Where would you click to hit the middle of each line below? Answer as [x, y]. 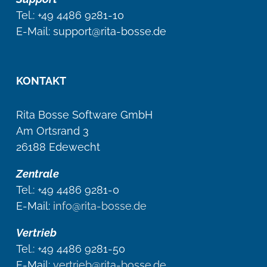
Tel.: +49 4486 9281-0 [68, 190]
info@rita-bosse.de [100, 206]
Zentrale [38, 173]
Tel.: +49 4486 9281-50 [71, 249]
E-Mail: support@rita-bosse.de [91, 31]
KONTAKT [41, 80]
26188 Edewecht [58, 147]
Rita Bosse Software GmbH [84, 114]
